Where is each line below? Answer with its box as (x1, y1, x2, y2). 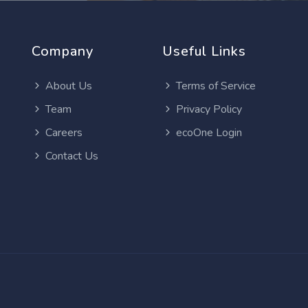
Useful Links (162, 42, 246, 60)
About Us (45, 78, 92, 93)
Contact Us (45, 148, 98, 164)
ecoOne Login (176, 125, 242, 140)
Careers (45, 125, 82, 140)
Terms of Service (176, 78, 256, 93)
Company (32, 42, 93, 60)
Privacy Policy (176, 102, 242, 117)
